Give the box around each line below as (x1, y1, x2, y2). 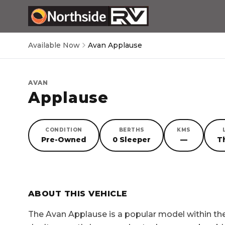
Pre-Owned (41, 135, 86, 144)
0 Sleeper (113, 135, 151, 144)
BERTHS (119, 127, 145, 133)
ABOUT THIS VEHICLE (28, 189, 128, 198)
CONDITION (45, 127, 82, 133)
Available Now (28, 41, 80, 50)
